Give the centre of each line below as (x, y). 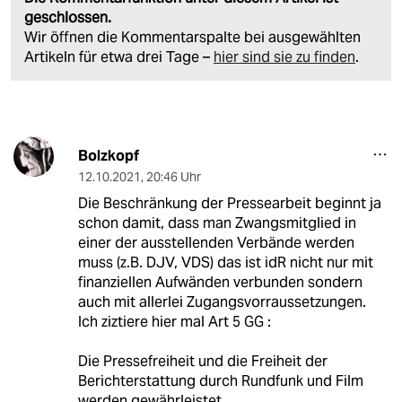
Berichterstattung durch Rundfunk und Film (220, 380)
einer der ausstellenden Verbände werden (216, 242)
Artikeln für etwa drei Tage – (119, 57)
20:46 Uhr (173, 176)
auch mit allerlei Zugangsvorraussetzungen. (222, 301)
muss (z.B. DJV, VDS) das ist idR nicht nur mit (225, 262)
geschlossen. (68, 17)
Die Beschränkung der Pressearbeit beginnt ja (229, 203)
